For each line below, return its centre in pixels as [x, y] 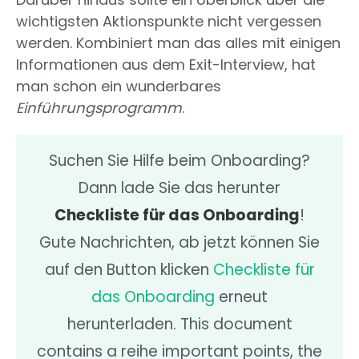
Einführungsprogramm [99, 108]
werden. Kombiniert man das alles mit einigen [178, 43]
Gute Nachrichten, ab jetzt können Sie [179, 243]
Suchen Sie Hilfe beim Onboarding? [179, 161]
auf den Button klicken [129, 270]
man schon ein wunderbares [119, 87]
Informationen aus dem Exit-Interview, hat [166, 65]
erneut [241, 297]
